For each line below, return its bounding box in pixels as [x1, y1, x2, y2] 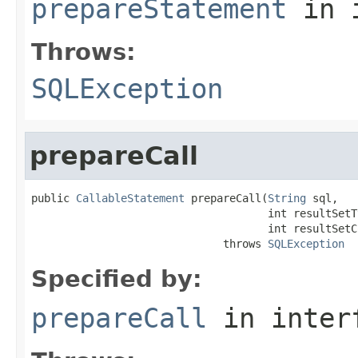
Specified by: [31, 265, 202, 292]
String [268, 191, 306, 205]
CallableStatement [76, 191, 185, 205]
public [31, 191, 76, 205]
